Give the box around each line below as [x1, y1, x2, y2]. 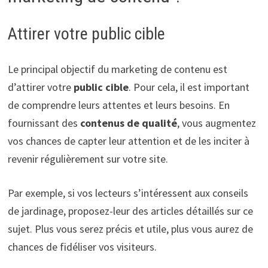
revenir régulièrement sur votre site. [7, 151, 168, 166]
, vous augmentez [176, 115, 256, 130]
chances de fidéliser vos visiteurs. [7, 239, 157, 254]
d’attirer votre [7, 80, 74, 94]
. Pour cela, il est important [128, 80, 249, 94]
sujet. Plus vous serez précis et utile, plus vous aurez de [7, 221, 253, 236]
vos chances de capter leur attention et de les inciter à [7, 133, 249, 148]
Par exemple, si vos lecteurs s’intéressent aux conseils [7, 185, 248, 200]
